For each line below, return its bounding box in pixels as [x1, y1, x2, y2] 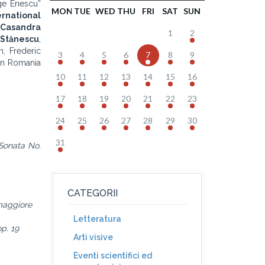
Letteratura [73, 214, 121, 224]
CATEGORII [67, 188, 118, 199]
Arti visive [73, 232, 113, 242]
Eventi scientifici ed [73, 251, 152, 260]
